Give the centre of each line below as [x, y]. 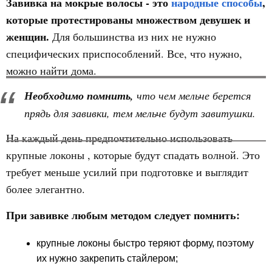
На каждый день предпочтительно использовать [119, 138]
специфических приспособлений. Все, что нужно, [124, 53]
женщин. [29, 36]
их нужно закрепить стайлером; [107, 258]
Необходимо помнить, [80, 96]
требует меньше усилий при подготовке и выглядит [127, 172]
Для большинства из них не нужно [134, 36]
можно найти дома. [51, 70]
